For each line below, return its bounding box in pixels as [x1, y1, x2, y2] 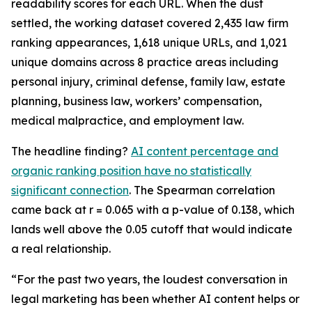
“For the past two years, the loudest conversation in [11, 272, 288, 286]
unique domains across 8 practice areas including [11, 55, 279, 69]
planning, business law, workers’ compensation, [11, 94, 262, 108]
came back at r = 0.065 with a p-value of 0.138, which [11, 203, 295, 217]
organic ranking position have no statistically [11, 164, 251, 178]
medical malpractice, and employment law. [11, 114, 244, 127]
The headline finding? [11, 144, 131, 158]
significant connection [11, 183, 129, 197]
